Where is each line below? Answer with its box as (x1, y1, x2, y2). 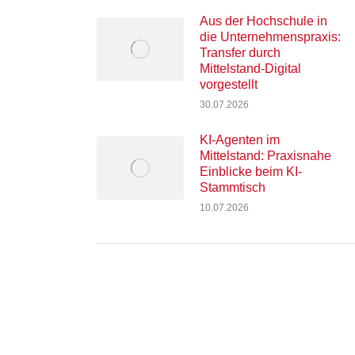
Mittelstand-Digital (200, 61, 301, 75)
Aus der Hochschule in (200, 13, 327, 28)
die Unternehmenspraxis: (200, 29, 341, 44)
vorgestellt (200, 77, 258, 91)
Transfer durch (200, 45, 281, 59)
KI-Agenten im (200, 132, 280, 147)
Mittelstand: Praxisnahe (200, 148, 331, 162)
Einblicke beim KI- (200, 164, 302, 178)
